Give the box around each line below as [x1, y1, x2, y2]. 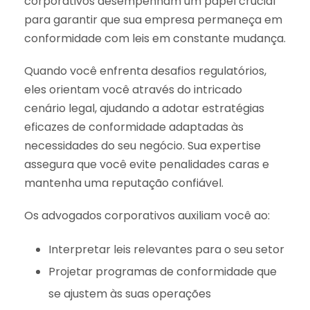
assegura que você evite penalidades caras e [24, 156, 269, 172]
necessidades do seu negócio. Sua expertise [24, 137, 261, 154]
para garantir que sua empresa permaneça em [24, 11, 282, 28]
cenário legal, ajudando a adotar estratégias [24, 100, 264, 116]
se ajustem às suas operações [48, 285, 211, 302]
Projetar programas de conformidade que [48, 263, 277, 280]
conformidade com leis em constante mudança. [24, 30, 286, 46]
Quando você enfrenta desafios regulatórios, [24, 62, 266, 79]
